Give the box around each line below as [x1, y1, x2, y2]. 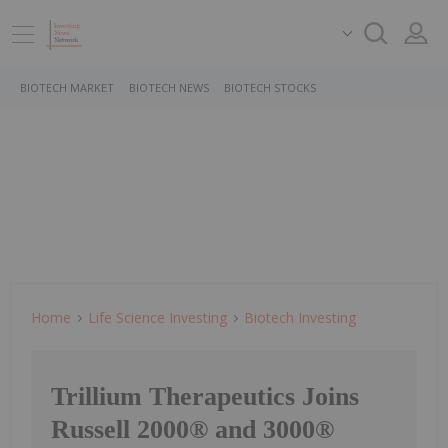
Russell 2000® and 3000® [51, 415, 334, 445]
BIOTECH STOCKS [224, 80, 316, 95]
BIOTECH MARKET [20, 80, 114, 95]
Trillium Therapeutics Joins [51, 382, 359, 412]
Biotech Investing [244, 308, 356, 327]
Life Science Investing [88, 308, 227, 327]
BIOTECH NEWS [129, 80, 209, 95]
